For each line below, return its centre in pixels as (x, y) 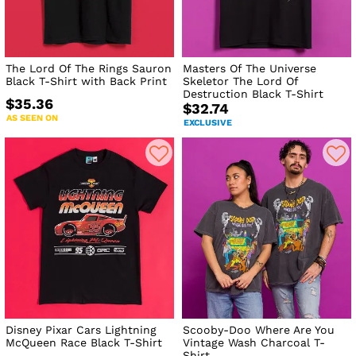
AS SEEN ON (32, 118)
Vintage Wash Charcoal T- (254, 343)
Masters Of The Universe (250, 69)
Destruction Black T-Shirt (253, 94)
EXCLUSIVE (208, 123)
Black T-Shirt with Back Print (86, 81)
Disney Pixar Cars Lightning (81, 330)
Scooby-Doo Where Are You (259, 330)
